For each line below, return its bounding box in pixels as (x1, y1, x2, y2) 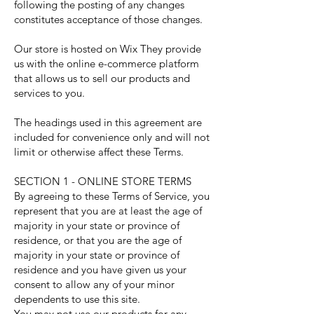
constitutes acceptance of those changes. (14, 13, 203, 26)
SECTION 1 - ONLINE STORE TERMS (14, 175, 191, 188)
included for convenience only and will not (14, 130, 210, 144)
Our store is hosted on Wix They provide (14, 42, 201, 55)
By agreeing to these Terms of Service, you (14, 189, 210, 203)
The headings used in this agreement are (14, 116, 202, 129)
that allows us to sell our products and (14, 71, 190, 85)
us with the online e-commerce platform (14, 57, 199, 70)
